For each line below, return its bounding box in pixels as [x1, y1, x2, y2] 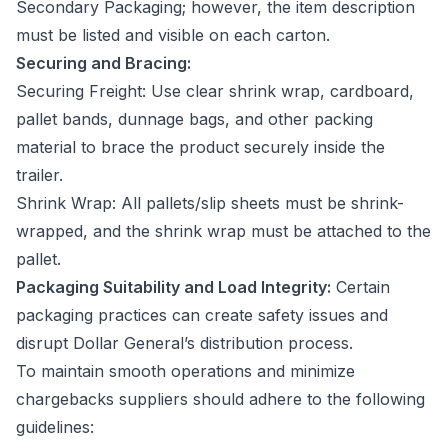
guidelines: [16, 416, 99, 437]
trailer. [16, 164, 68, 185]
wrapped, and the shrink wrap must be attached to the [16, 220, 431, 241]
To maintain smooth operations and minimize [16, 360, 355, 381]
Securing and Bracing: [16, 52, 191, 73]
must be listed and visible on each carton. [16, 24, 335, 45]
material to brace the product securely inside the [16, 136, 385, 157]
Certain [331, 276, 390, 297]
